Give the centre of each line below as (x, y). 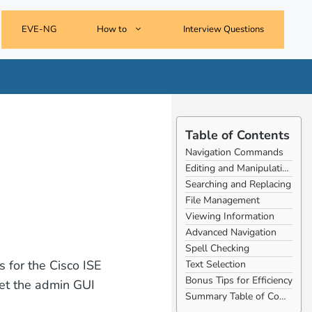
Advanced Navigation (231, 232)
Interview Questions (224, 29)
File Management (223, 200)
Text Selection (216, 264)
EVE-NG (39, 29)
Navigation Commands (235, 152)
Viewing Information (230, 216)
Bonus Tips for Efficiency (239, 280)
